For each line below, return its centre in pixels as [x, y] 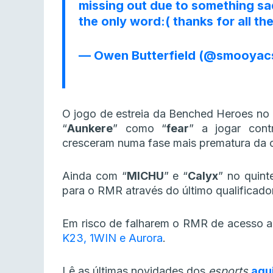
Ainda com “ [94, 176]
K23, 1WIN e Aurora [112, 238]
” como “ [140, 129]
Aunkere [90, 129]
